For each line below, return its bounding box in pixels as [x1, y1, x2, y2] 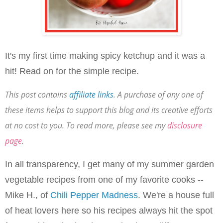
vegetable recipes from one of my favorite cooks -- [5, 174, 204, 185]
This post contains [5, 89, 69, 100]
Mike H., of [5, 190, 50, 200]
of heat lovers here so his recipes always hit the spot [5, 205, 213, 216]
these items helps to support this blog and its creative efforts [5, 104, 213, 115]
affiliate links [69, 89, 113, 100]
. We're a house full [138, 190, 214, 200]
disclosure [167, 119, 202, 131]
